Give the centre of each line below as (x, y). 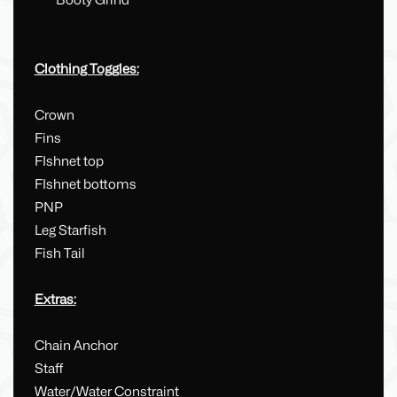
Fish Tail (59, 254)
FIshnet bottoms (85, 185)
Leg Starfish (70, 231)
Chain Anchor (76, 346)
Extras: (55, 300)
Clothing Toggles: (86, 70)
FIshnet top (69, 162)
